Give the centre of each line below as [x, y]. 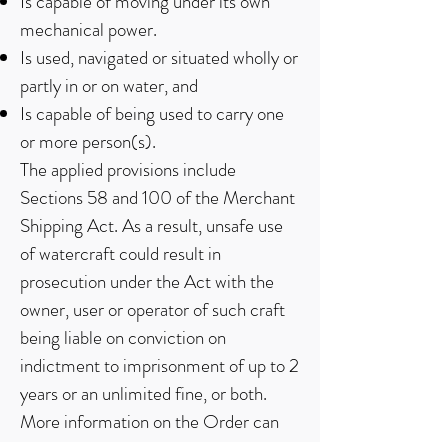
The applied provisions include [128, 169]
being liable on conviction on [123, 337]
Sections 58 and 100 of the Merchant [157, 197]
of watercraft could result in [120, 253]
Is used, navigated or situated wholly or [159, 57]
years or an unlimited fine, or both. [143, 393]
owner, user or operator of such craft [152, 309]
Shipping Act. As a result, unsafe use [151, 225]
